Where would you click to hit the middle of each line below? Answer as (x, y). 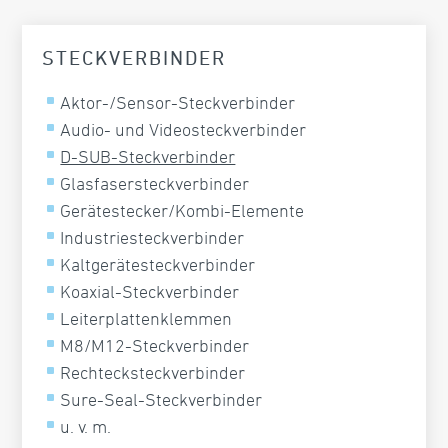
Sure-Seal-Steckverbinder (161, 398)
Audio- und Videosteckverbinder (183, 128)
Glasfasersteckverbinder (155, 182)
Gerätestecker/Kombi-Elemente (182, 209)
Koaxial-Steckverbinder (150, 290)
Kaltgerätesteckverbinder (158, 263)
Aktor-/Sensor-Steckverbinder (178, 101)
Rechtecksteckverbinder (153, 371)
